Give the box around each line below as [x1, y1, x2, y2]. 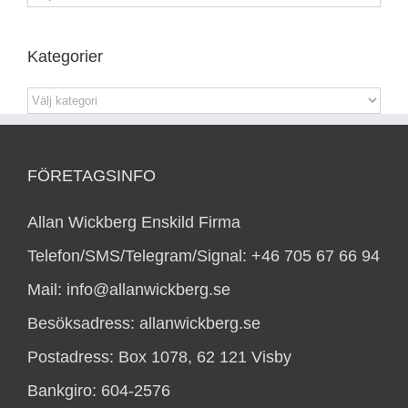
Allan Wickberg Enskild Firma [27, 213, 240, 232]
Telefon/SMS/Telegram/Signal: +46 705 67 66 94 [27, 247, 380, 266]
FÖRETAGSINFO [27, 167, 156, 186]
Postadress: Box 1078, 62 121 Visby [27, 348, 291, 367]
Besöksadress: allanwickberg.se [27, 314, 260, 333]
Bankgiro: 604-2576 [27, 382, 170, 401]
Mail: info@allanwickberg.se [27, 280, 230, 300]
